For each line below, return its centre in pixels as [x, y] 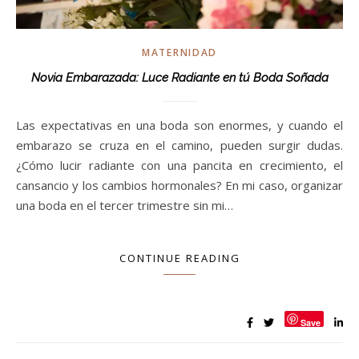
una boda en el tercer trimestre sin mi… [125, 205]
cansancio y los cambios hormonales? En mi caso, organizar [179, 185]
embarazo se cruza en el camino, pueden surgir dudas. [179, 145]
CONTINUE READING [179, 258]
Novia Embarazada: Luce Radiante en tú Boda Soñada [179, 78]
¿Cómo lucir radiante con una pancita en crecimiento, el [179, 165]
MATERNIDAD [179, 52]
